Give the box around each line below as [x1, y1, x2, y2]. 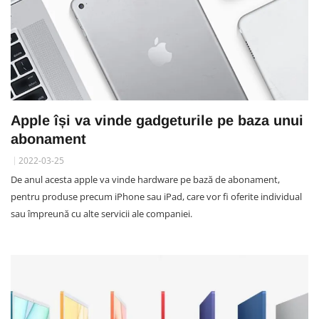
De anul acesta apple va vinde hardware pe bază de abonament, [11, 173, 280, 187]
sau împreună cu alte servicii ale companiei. [11, 207, 192, 221]
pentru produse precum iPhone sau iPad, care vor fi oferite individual [11, 190, 302, 204]
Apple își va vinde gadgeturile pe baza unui [11, 113, 303, 129]
